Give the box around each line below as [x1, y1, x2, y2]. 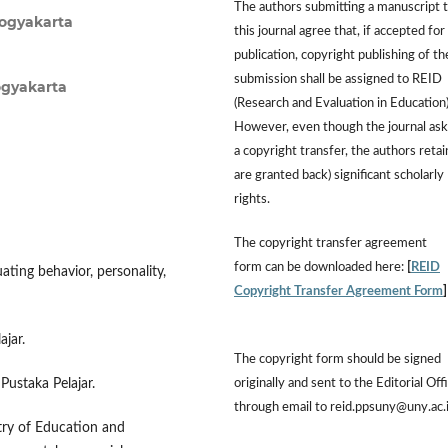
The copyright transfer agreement [234, 236, 427, 250]
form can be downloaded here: [234, 260, 407, 274]
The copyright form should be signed [234, 352, 441, 366]
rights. [234, 192, 270, 206]
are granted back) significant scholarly [234, 168, 444, 182]
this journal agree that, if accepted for [234, 24, 445, 38]
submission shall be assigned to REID [234, 72, 442, 86]
